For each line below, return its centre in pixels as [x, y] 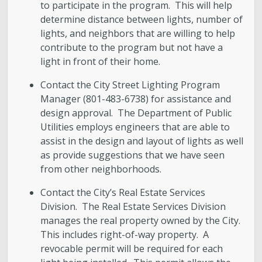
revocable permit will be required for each [132, 249]
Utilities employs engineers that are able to [135, 127]
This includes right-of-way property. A [125, 235]
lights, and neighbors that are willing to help [138, 34]
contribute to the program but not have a [132, 48]
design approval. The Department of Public [136, 113]
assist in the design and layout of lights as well [142, 141]
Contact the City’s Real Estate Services [123, 193]
